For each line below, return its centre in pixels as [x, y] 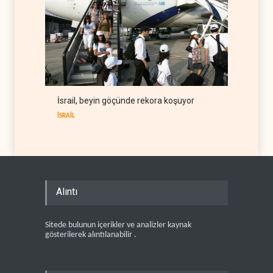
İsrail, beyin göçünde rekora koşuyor [126, 100]
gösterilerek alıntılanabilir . [91, 235]
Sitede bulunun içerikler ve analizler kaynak [118, 225]
